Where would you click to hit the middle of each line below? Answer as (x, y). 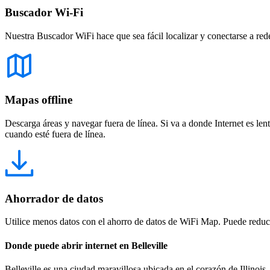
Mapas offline (39, 100)
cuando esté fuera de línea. (55, 134)
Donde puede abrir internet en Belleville (86, 245)
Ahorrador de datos (54, 198)
